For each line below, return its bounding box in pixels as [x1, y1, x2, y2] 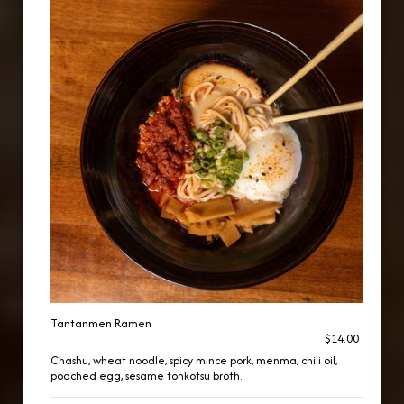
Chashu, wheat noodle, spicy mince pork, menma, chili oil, [50, 352, 337, 369]
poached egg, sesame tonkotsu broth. [50, 367, 242, 384]
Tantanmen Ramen [50, 315, 151, 332]
